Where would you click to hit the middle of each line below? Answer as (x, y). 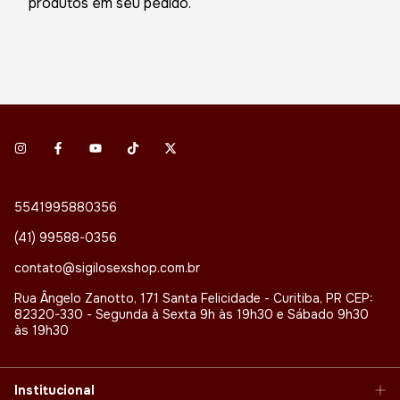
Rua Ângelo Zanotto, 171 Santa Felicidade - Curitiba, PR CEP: (194, 298)
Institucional (54, 390)
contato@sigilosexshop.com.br (107, 267)
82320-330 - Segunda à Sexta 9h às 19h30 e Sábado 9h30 (192, 314)
